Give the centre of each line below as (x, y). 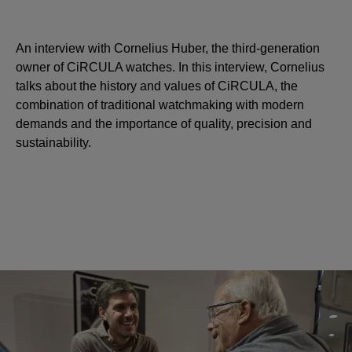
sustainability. (53, 142)
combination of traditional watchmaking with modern (160, 104)
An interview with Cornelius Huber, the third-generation (168, 48)
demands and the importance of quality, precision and (164, 123)
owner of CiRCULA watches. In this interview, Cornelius (170, 67)
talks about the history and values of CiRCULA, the (157, 86)
